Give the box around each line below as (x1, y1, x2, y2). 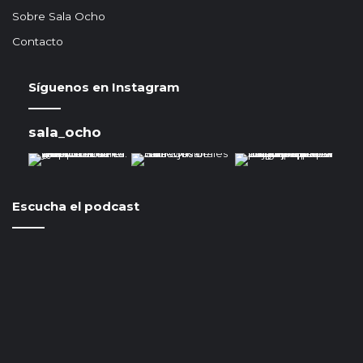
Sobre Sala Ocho (12, 9, 105, 23)
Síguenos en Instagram (28, 79, 180, 95)
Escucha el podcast (12, 198, 139, 214)
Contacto (12, 34, 63, 48)
